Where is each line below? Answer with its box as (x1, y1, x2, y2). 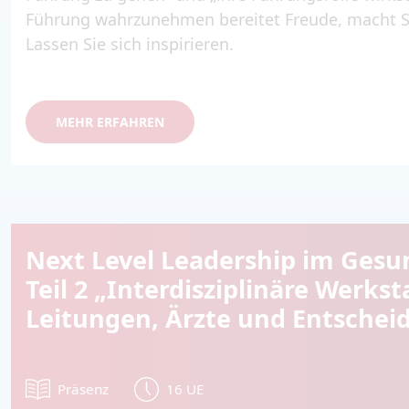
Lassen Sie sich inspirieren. (26, 32, 234, 55)
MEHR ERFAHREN (56, 112, 164, 131)
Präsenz (58, 380, 109, 399)
